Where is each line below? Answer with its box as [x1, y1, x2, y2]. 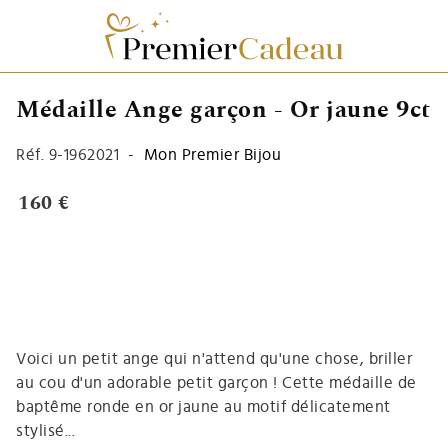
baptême [16, 398, 83, 415]
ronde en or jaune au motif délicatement [82, 398, 391, 415]
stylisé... [16, 422, 75, 439]
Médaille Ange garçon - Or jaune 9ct [16, 97, 431, 122]
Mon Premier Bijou [143, 146, 281, 163]
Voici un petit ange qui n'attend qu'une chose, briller [16, 350, 412, 367]
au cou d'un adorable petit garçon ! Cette [16, 374, 329, 391]
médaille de [329, 374, 417, 391]
